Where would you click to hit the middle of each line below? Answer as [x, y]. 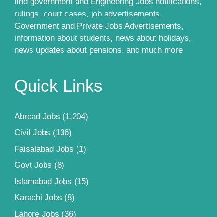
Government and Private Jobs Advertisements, [99, 26]
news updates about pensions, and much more [99, 50]
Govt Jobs [33, 165]
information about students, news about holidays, [103, 38]
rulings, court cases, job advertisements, [88, 14]
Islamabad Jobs [43, 181]
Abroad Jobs [37, 116]
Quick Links [59, 85]
